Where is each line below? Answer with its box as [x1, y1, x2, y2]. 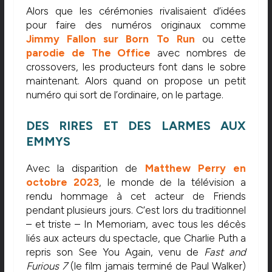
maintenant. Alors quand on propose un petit [25, 75, 246, 87]
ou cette [194, 33, 246, 46]
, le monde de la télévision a [98, 175, 246, 188]
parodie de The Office [25, 47, 151, 59]
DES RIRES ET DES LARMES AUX [25, 118, 246, 133]
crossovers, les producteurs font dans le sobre [25, 61, 246, 73]
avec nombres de [151, 47, 246, 59]
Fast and [204, 245, 246, 258]
